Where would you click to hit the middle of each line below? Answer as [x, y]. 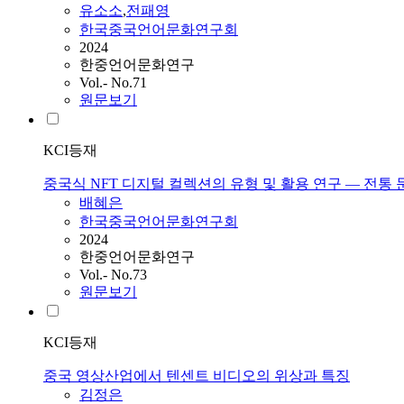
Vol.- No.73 [113, 275]
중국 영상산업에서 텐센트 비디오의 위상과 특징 [197, 376]
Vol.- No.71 [113, 83]
